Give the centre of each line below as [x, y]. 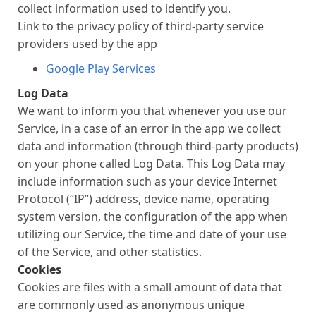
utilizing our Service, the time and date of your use [152, 234]
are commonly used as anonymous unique [131, 305]
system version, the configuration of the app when [153, 217]
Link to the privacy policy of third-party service [141, 26]
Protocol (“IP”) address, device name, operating [144, 199]
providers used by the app [87, 44]
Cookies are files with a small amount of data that [150, 287]
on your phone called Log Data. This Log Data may [151, 164]
